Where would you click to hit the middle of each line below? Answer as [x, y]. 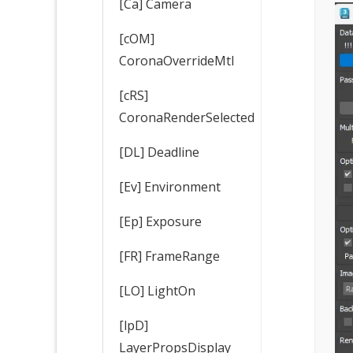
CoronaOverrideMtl [176, 60]
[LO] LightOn [157, 290]
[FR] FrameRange [169, 256]
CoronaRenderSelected [187, 117]
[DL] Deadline [159, 152]
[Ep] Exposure [160, 221]
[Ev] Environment [170, 186]
